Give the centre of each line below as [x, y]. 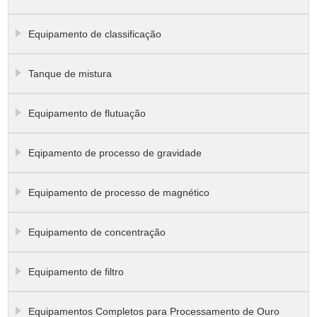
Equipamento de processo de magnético [119, 193]
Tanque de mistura [70, 74]
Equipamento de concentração [97, 232]
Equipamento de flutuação [87, 114]
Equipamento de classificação [95, 34]
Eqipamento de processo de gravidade [115, 153]
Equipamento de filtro [76, 272]
